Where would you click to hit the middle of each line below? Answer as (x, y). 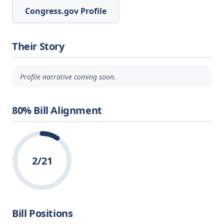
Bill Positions (42, 213)
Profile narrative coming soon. (68, 77)
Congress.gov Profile (66, 11)
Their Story (38, 46)
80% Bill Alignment (57, 110)
